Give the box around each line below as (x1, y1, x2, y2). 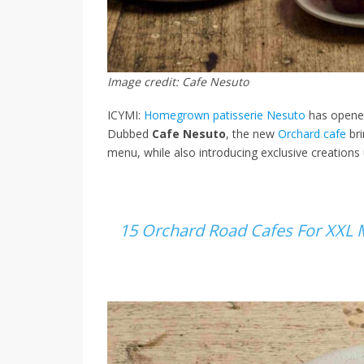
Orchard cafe (278, 126, 346, 142)
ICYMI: (107, 107, 144, 123)
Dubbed (107, 126, 152, 142)
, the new (226, 126, 278, 142)
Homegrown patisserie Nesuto (144, 107, 305, 123)
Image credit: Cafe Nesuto (107, 74, 249, 90)
